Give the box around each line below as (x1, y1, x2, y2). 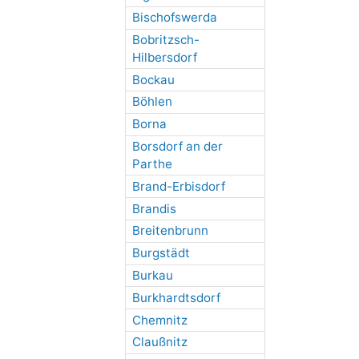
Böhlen (131, 94, 172, 110)
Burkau (131, 267, 173, 283)
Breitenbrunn (131, 223, 208, 239)
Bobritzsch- (131, 31, 200, 47)
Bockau (131, 71, 175, 87)
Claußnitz (131, 334, 188, 350)
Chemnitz (131, 312, 188, 328)
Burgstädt (131, 245, 190, 261)
